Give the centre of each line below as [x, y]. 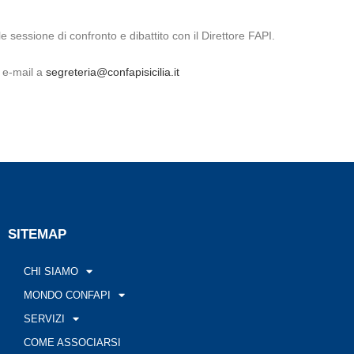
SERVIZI [44, 318]
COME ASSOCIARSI [72, 342]
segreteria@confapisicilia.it [113, 72]
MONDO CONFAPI [67, 295]
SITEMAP [37, 234]
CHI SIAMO [51, 271]
